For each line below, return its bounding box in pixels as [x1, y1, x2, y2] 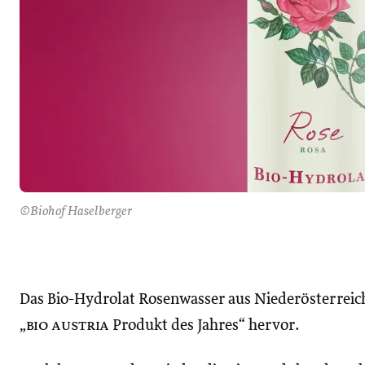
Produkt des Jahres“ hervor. [109, 318, 300, 333]
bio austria [26, 318, 109, 333]
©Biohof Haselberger [20, 205, 132, 218]
